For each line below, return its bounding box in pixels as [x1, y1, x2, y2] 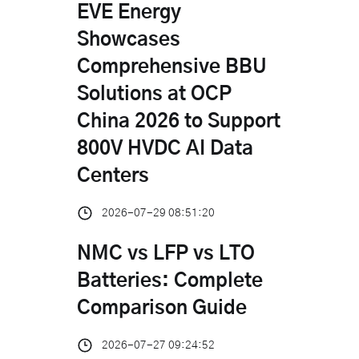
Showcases [77, 30, 180, 50]
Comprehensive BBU [77, 57, 267, 77]
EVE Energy [77, 2, 181, 22]
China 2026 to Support [77, 111, 280, 131]
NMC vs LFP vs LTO [77, 244, 255, 264]
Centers [77, 166, 149, 186]
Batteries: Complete [77, 271, 263, 291]
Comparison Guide [77, 298, 247, 318]
